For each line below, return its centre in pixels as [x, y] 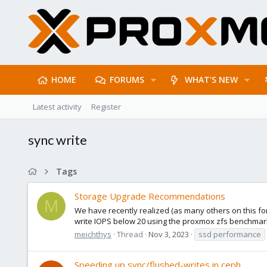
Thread [130, 234]
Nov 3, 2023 [169, 234]
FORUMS [127, 80]
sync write [58, 140]
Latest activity [57, 107]
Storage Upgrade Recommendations [150, 196]
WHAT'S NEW [212, 80]
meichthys [93, 234]
